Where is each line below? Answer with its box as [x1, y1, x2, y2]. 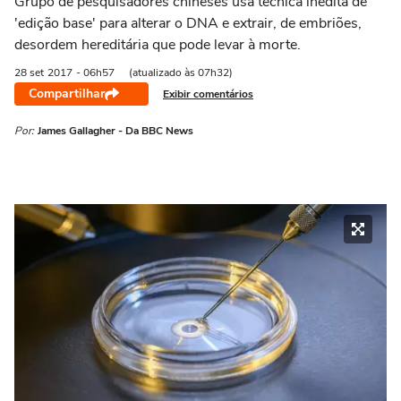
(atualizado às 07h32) [129, 65, 233, 80]
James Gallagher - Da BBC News [38, 124, 193, 138]
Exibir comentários [163, 86, 253, 101]
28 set [14, 65, 44, 80]
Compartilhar [29, 85, 105, 102]
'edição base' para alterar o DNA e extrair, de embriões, [14, 13, 362, 33]
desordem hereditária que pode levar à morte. [14, 35, 301, 55]
